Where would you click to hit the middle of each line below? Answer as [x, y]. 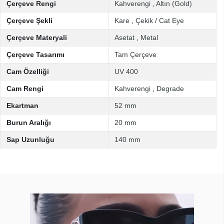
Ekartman [22, 105]
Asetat [124, 37]
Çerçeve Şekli [29, 20]
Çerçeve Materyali [37, 37]
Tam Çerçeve [135, 54]
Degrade [170, 88]
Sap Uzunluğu [30, 139]
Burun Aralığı [29, 122]
